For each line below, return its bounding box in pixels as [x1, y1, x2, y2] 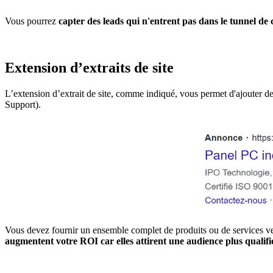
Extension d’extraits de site [5, 59, 174, 76]
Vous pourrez [5, 15, 58, 26]
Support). [5, 99, 41, 110]
